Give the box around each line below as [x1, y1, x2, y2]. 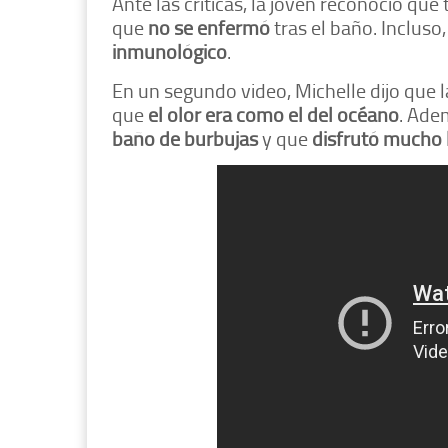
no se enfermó [148, 13, 270, 42]
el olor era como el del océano [148, 100, 399, 129]
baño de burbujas [112, 124, 258, 153]
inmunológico [112, 37, 227, 66]
